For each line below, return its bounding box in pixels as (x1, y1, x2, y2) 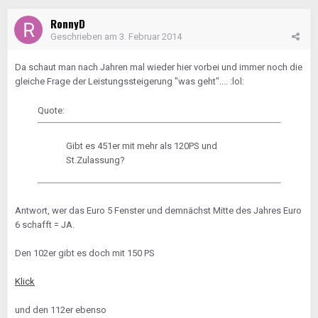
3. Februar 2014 (119, 31, 182, 42)
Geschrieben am (50, 31, 119, 42)
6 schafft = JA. (15, 219, 75, 230)
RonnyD (50, 15, 85, 31)
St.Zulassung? (65, 154, 125, 165)
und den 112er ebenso (15, 304, 106, 315)
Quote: (37, 104, 65, 116)
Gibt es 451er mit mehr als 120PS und (65, 140, 217, 151)
